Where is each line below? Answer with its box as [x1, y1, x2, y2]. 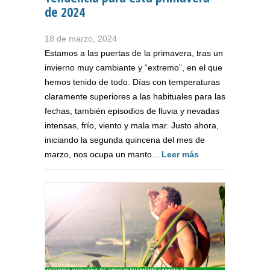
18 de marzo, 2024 [45, 34, 117, 44]
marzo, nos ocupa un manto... [45, 149, 162, 160]
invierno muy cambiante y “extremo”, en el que [45, 63, 222, 73]
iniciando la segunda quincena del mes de [45, 135, 205, 145]
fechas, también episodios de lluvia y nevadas [45, 106, 219, 116]
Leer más [162, 149, 199, 160]
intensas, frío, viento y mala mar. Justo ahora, [45, 121, 219, 131]
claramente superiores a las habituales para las [45, 92, 225, 102]
